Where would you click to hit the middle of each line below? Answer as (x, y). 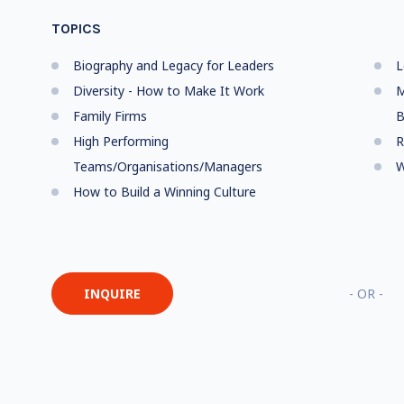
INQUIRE (112, 294)
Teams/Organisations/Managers (167, 166)
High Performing (120, 141)
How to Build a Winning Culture (164, 192)
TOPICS (76, 28)
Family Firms (110, 116)
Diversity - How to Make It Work (168, 91)
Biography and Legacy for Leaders (173, 65)
